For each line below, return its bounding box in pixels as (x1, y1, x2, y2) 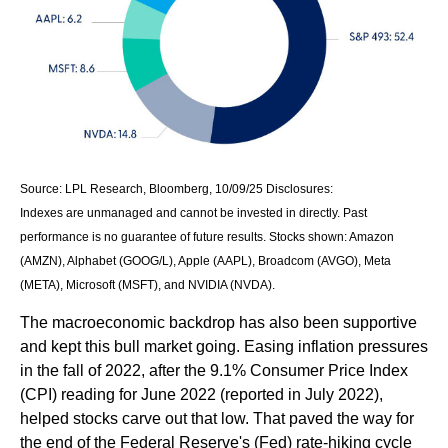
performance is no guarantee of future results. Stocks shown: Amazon (20, 229, 394, 244)
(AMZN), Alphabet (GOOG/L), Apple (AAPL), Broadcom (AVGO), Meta (20, 253, 391, 268)
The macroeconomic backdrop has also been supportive (20, 313, 417, 331)
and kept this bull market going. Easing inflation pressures (20, 337, 428, 355)
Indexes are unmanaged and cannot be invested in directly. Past (20, 205, 367, 220)
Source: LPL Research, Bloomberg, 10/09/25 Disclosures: (20, 181, 333, 196)
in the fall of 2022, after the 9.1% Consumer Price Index (20, 361, 408, 379)
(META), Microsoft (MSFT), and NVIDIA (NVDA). (20, 277, 275, 292)
